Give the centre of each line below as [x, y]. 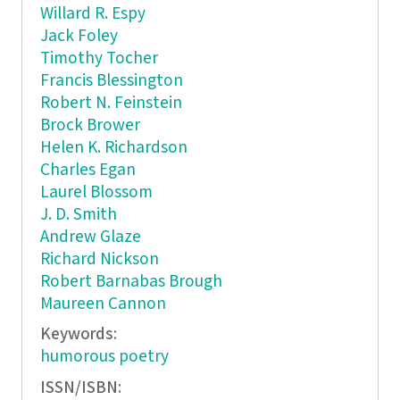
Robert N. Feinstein [111, 103]
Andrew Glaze [90, 237]
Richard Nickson [99, 259]
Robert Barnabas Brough [131, 281]
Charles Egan [87, 170]
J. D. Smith [78, 214]
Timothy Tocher [99, 58]
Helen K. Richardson [113, 147]
